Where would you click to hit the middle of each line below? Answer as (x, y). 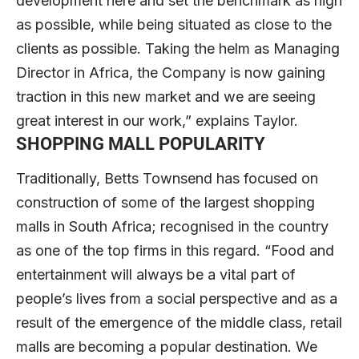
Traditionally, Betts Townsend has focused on (167, 179)
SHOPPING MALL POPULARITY (141, 143)
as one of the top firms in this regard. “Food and (175, 251)
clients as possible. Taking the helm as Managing (178, 48)
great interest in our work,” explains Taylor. (157, 120)
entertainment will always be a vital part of (156, 275)
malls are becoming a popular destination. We (167, 347)
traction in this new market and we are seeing (166, 96)
